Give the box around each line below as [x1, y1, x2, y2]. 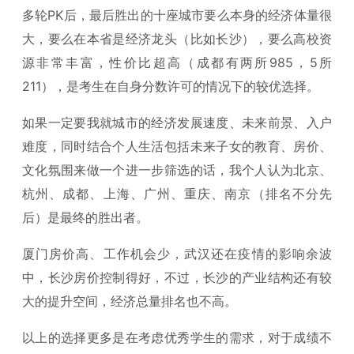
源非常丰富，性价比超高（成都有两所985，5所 [22, 55, 332, 70]
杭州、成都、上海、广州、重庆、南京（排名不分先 [22, 186, 332, 201]
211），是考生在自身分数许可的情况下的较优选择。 [22, 78, 319, 94]
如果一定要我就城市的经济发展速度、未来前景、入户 [22, 115, 332, 130]
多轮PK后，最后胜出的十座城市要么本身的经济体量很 [22, 7, 332, 23]
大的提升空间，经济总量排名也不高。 [22, 293, 237, 309]
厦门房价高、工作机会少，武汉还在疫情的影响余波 [22, 246, 332, 262]
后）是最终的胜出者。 [22, 209, 149, 225]
